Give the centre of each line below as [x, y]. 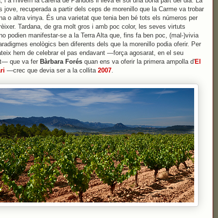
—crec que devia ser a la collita [51, 70]
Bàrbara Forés [61, 62]
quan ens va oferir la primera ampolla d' [138, 62]
